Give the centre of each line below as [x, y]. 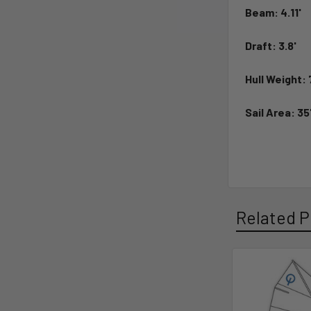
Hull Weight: [277, 78]
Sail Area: [271, 112]
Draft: [261, 45]
